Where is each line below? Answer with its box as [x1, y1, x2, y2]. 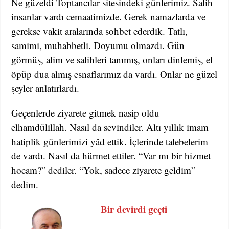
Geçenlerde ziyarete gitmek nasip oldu [11, 106, 160, 120]
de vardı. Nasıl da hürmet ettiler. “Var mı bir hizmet [11, 149, 211, 163]
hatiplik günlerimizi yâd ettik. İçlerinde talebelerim [11, 135, 209, 148]
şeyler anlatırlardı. [11, 82, 80, 95]
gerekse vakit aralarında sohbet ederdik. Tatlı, [11, 25, 188, 38]
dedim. [11, 178, 39, 191]
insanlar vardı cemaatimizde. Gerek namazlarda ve [11, 10, 206, 24]
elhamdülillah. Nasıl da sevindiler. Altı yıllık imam [11, 121, 209, 134]
